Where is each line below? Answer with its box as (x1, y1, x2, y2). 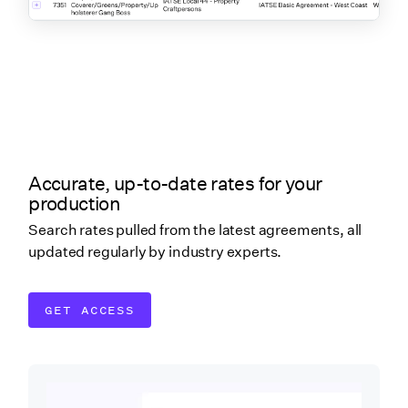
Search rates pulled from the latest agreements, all (28, 221, 362, 240)
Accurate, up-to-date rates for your (28, 171, 322, 195)
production (28, 191, 121, 215)
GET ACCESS (45, 301, 135, 319)
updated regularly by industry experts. (28, 243, 282, 261)
